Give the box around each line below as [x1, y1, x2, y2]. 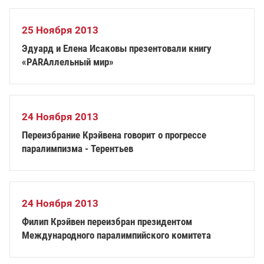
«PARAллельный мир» [22, 56, 114, 68]
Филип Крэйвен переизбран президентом [22, 216, 192, 227]
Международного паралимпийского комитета [22, 229, 211, 241]
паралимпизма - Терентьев [22, 143, 133, 154]
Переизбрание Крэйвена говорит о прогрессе [22, 129, 206, 141]
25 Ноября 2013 [22, 24, 98, 36]
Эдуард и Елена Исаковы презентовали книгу [22, 42, 212, 54]
